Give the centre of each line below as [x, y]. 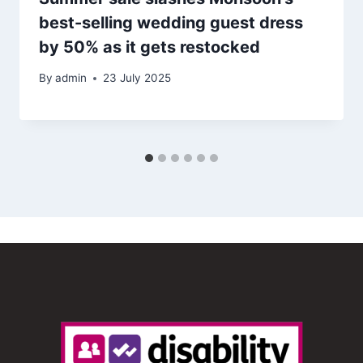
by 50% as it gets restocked [149, 47]
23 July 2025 [137, 78]
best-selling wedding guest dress [171, 22]
